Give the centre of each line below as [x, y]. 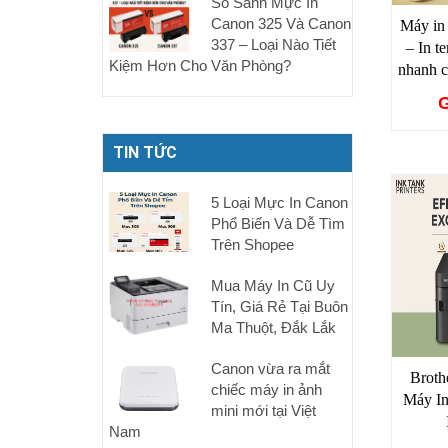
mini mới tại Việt [263, 410]
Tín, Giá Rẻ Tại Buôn [279, 306]
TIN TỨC [145, 152]
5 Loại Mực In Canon [279, 202]
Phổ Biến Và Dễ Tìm [277, 223]
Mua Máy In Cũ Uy [272, 285]
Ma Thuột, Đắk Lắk [273, 327]
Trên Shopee [252, 244]
